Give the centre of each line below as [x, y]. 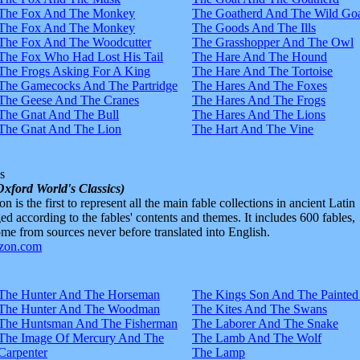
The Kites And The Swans [260, 309]
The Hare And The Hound [260, 56]
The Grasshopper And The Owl [273, 42]
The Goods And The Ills [254, 27]
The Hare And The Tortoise [262, 71]
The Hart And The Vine [253, 129]
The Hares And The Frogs [259, 100]
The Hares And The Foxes [260, 85]
